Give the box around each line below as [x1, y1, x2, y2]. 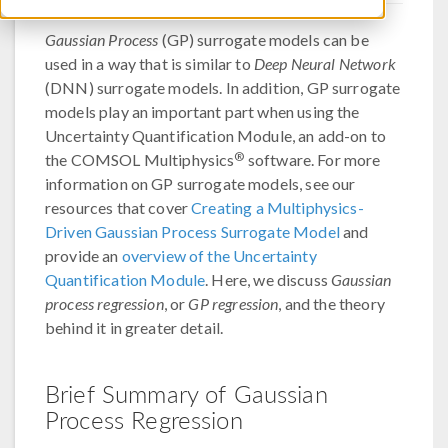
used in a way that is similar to [45, 54, 254, 73]
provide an [45, 246, 122, 265]
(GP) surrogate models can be [158, 30, 369, 49]
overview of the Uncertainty [121, 246, 317, 265]
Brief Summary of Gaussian [45, 376, 328, 410]
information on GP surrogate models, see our [45, 174, 356, 193]
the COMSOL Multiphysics [45, 150, 235, 169]
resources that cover [45, 198, 192, 217]
